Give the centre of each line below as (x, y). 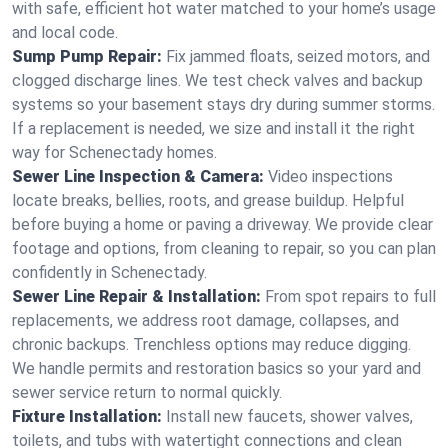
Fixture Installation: (87, 416)
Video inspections (330, 176)
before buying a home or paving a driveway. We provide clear (222, 224)
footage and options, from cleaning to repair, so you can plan (224, 248)
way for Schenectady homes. (114, 152)
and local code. (65, 32)
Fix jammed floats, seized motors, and (298, 56)
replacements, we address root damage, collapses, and (205, 320)
